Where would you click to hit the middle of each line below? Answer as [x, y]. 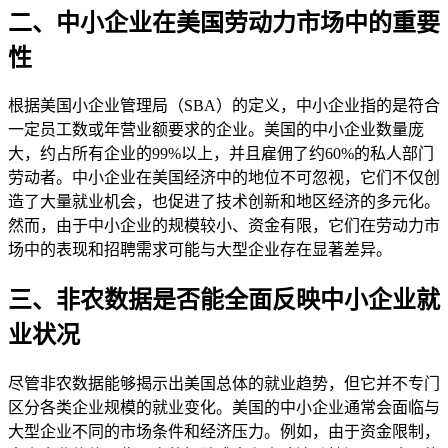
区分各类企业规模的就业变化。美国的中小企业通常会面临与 [224, 408]
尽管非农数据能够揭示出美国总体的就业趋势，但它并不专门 [224, 384]
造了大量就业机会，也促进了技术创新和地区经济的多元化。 [224, 202]
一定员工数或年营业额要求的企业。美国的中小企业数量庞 [216, 130]
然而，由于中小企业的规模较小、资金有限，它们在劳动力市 [224, 226]
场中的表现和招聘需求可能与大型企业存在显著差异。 [200, 250]
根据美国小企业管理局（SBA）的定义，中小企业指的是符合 [224, 106]
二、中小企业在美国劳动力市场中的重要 [224, 22]
